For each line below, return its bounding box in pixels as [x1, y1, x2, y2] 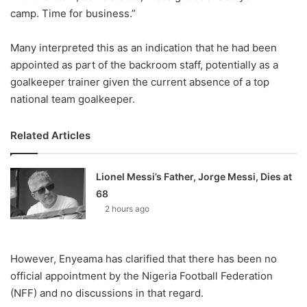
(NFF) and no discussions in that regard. [10, 286, 204, 299]
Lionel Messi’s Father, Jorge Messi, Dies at [96, 170, 293, 182]
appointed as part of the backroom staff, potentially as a [10, 58, 278, 71]
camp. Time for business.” [10, 6, 136, 20]
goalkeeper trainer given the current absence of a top [10, 75, 269, 88]
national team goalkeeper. [10, 92, 135, 106]
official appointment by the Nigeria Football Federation [10, 269, 273, 282]
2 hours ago [105, 203, 150, 214]
